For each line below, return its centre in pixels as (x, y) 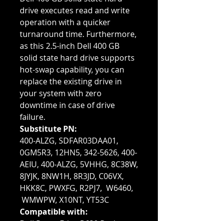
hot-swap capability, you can (72, 70)
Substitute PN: (48, 129)
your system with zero (61, 93)
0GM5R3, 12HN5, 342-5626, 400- (78, 153)
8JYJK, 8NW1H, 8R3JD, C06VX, (72, 176)
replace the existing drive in (71, 82)
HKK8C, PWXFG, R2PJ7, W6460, (76, 188)
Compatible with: (54, 212)
